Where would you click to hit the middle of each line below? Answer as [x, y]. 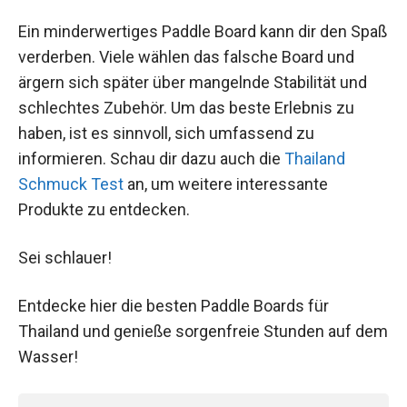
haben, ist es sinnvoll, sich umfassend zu [166, 134]
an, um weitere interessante [226, 184]
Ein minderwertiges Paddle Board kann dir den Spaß [203, 32]
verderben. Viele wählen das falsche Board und [186, 57]
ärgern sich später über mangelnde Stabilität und [193, 83]
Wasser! [48, 357]
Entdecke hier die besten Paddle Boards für [174, 306]
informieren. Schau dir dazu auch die [151, 159]
